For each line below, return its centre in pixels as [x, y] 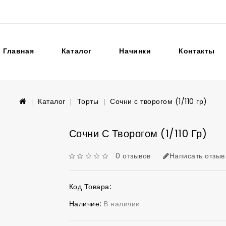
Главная [19, 51]
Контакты [197, 51]
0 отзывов [133, 156]
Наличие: [86, 204]
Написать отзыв [197, 156]
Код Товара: [90, 187]
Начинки [135, 51]
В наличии [122, 204]
